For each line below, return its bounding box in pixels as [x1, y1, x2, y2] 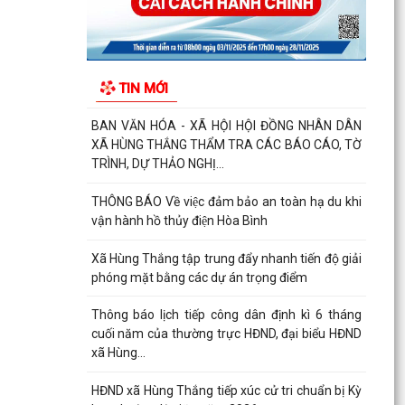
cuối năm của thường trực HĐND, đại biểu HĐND [90, 326, 362, 342]
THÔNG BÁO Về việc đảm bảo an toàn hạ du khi [90, 194, 362, 209]
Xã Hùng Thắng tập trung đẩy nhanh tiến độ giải [90, 250, 362, 266]
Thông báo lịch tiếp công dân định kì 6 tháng [90, 307, 362, 323]
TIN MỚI [118, 80, 168, 97]
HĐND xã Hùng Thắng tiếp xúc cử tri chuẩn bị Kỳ [90, 382, 362, 398]
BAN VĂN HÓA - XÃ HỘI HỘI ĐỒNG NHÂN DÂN [90, 118, 362, 134]
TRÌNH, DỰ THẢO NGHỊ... [90, 156, 224, 172]
